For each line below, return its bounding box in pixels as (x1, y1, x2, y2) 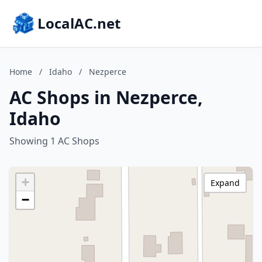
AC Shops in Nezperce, (9, 85, 203, 109)
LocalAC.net (37, 13, 120, 33)
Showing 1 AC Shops (9, 135, 99, 147)
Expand (211, 177, 240, 188)
